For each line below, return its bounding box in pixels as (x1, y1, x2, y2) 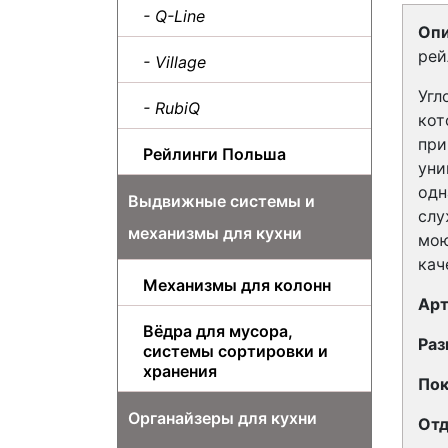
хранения (143, 360, 217, 381)
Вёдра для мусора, (143, 320, 293, 341)
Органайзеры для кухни (128, 407, 317, 428)
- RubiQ (143, 97, 200, 118)
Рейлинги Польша (143, 143, 286, 164)
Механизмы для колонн (143, 274, 331, 295)
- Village (143, 51, 206, 72)
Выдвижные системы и (128, 190, 315, 211)
